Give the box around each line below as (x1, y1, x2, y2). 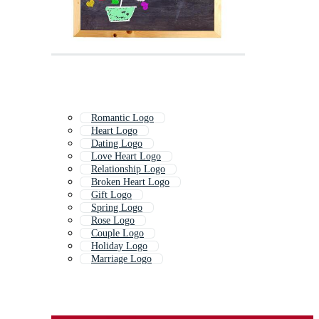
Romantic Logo (91, 113, 154, 124)
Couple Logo (91, 228, 144, 239)
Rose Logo (91, 215, 135, 226)
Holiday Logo (91, 241, 147, 252)
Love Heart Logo (91, 151, 161, 162)
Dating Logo (91, 138, 142, 150)
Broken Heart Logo (91, 177, 169, 188)
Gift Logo (91, 189, 132, 201)
